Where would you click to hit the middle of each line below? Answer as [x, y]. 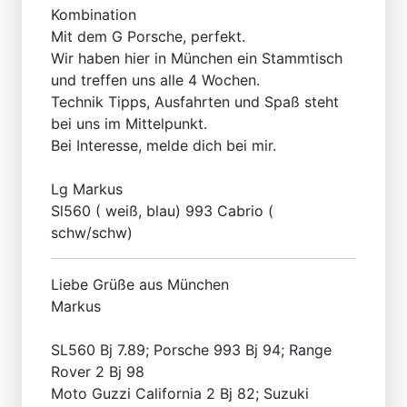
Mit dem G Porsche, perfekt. [148, 37]
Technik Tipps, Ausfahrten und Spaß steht [195, 102]
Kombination [94, 15]
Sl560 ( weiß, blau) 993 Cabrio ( [162, 211]
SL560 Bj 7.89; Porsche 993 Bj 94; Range [191, 350]
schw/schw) [92, 233]
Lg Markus [87, 189]
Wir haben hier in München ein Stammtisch [197, 59]
